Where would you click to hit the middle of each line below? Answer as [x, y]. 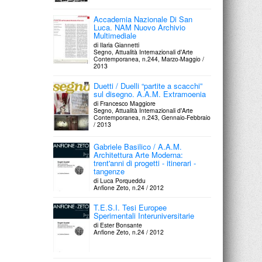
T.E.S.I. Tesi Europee [130, 207]
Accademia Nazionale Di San [143, 19]
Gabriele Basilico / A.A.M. [138, 146]
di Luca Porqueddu [120, 180]
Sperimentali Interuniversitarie [144, 215]
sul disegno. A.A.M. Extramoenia [150, 94]
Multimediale [115, 35]
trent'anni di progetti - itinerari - [145, 163]
